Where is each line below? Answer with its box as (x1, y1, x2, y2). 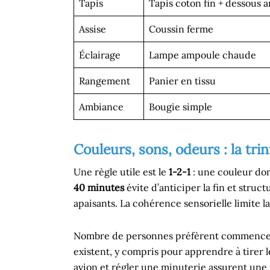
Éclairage (79, 49, 121, 61)
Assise (79, 23, 106, 35)
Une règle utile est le (74, 166, 169, 178)
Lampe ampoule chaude (149, 49, 256, 61)
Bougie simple (149, 101, 212, 113)
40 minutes (74, 181, 124, 193)
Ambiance (79, 101, 124, 113)
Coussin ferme (149, 23, 213, 35)
